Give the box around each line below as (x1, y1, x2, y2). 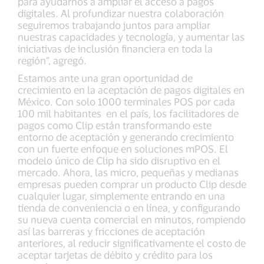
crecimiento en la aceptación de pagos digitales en (18, 84, 245, 96)
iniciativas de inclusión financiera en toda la (18, 42, 213, 55)
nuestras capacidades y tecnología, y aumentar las (18, 31, 245, 43)
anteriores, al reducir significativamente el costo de (18, 237, 246, 249)
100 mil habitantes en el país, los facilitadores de (18, 107, 239, 120)
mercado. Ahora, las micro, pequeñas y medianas (18, 166, 239, 179)
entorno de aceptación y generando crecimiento (18, 131, 234, 143)
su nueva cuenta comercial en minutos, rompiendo (18, 213, 246, 226)
